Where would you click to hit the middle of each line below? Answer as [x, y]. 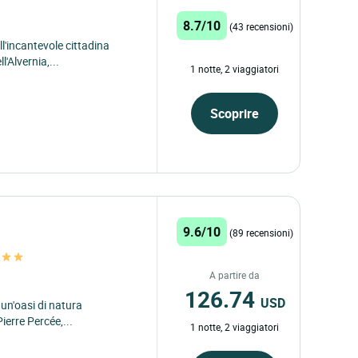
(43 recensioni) [261, 26]
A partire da [235, 274]
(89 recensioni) [261, 232]
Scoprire [235, 113]
